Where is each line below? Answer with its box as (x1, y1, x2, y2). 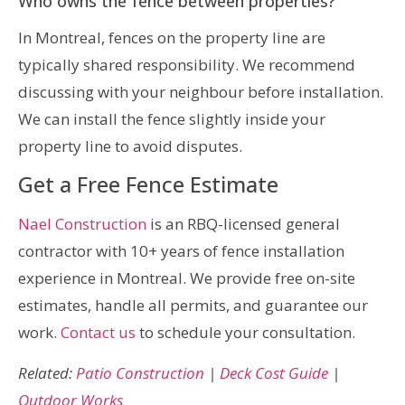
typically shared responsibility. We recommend (18, 54, 355, 76)
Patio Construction (76, 362, 204, 383)
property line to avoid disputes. (18, 136, 242, 157)
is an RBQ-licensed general (146, 213, 340, 235)
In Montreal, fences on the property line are (18, 27, 325, 49)
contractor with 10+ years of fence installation (18, 240, 344, 262)
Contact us (61, 322, 136, 344)
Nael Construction (18, 213, 146, 235)
